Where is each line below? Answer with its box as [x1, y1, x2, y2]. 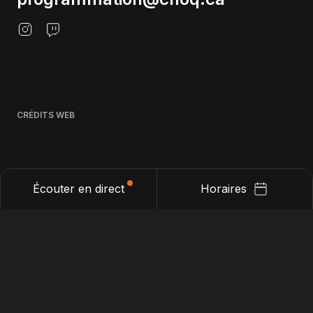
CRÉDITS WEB [17, 110, 75, 120]
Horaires [200, 182, 247, 196]
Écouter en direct [32, 182, 124, 196]
